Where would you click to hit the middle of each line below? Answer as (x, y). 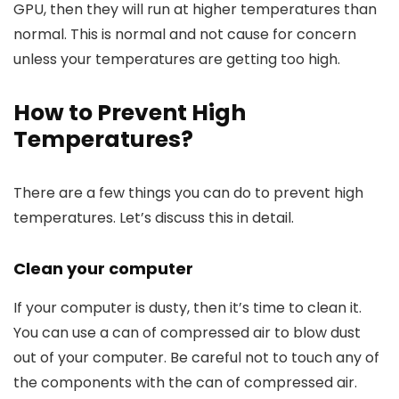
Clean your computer (103, 269)
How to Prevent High (130, 113)
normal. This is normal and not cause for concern (185, 35)
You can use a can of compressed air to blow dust (187, 333)
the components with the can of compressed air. (185, 383)
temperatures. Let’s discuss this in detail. (154, 218)
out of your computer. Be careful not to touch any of (196, 358)
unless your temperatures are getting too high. (177, 60)
